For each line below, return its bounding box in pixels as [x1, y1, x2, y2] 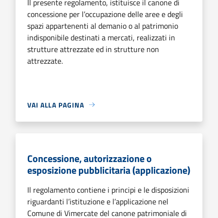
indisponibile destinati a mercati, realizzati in [27, 31, 175, 43]
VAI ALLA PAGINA [27, 99, 84, 110]
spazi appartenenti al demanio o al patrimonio [27, 19, 178, 32]
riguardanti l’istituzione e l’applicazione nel [27, 195, 168, 207]
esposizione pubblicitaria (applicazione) [27, 162, 190, 178]
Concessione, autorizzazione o [27, 150, 152, 166]
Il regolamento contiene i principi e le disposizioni [27, 183, 189, 196]
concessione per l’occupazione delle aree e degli [27, 8, 183, 20]
